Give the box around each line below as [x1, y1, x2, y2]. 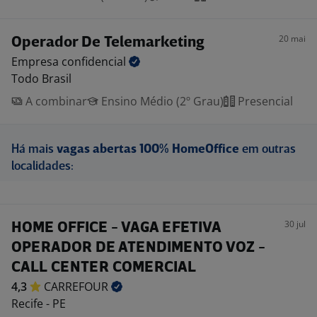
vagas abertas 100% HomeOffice [57, 144, 239, 156]
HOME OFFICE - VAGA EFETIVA [11, 221, 221, 236]
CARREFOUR [44, 279, 111, 294]
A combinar [23, 93, 87, 109]
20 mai [279, 33, 306, 45]
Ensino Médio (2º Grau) [98, 93, 224, 109]
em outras [239, 144, 296, 156]
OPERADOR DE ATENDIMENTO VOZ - [11, 241, 265, 255]
